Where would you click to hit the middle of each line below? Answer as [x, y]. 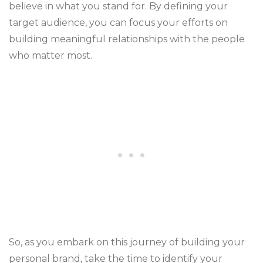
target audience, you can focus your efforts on [118, 23]
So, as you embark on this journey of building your [127, 242]
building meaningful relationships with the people [127, 39]
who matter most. [50, 55]
